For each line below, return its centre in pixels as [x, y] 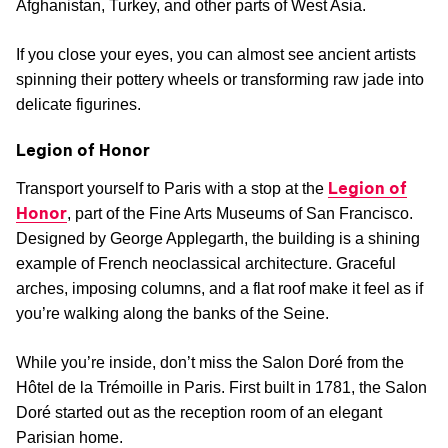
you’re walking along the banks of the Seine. [172, 314]
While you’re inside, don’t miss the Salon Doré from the [210, 363]
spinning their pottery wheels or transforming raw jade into [220, 80]
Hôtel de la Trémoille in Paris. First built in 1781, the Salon [221, 388]
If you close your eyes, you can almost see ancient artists [216, 55]
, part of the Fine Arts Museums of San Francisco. [240, 214]
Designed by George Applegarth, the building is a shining [218, 239]
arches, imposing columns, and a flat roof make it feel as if [219, 289]
